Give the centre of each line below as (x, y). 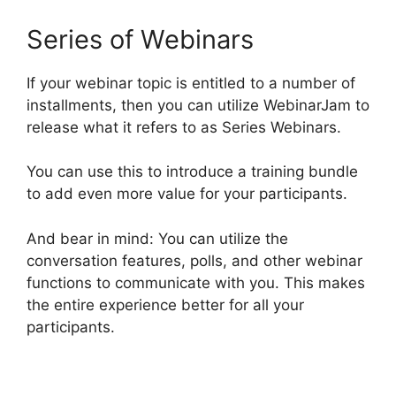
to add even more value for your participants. (187, 194)
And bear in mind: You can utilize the (157, 238)
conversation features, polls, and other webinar (194, 260)
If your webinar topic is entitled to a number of (191, 83)
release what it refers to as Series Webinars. (184, 127)
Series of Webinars (140, 39)
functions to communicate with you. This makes (196, 282)
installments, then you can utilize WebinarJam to (198, 105)
